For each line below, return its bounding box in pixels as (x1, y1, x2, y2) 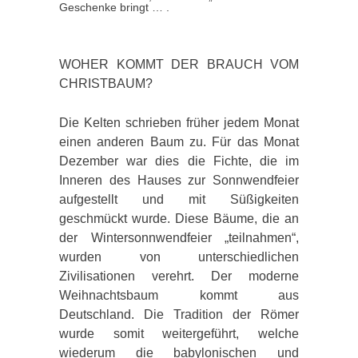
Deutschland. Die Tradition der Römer (59, 307, 299, 321)
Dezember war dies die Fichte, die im (59, 153, 299, 168)
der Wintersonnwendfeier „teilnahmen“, (59, 230, 299, 245)
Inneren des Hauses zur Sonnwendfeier (59, 173, 299, 187)
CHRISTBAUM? (59, 76, 153, 90)
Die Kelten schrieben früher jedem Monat (59, 115, 299, 129)
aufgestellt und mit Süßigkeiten (59, 192, 299, 206)
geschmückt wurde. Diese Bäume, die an (59, 211, 299, 225)
